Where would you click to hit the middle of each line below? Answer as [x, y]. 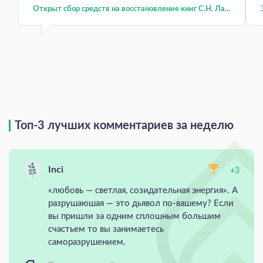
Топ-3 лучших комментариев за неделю [124, 125]
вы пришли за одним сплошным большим [134, 216]
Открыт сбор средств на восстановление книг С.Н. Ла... [131, 9]
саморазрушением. [88, 242]
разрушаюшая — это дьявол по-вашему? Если [141, 203]
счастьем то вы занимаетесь [106, 229]
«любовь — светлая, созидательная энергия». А [143, 190]
